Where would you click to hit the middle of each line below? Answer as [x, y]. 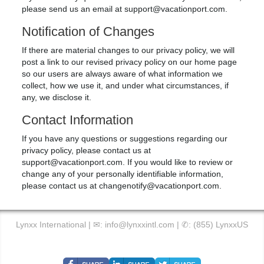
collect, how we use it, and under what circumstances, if [126, 85]
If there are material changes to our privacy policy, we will [128, 50]
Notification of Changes [88, 32]
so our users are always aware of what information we [123, 74]
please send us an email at [73, 9]
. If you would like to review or [178, 162]
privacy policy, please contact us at [87, 150]
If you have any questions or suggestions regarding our [125, 138]
